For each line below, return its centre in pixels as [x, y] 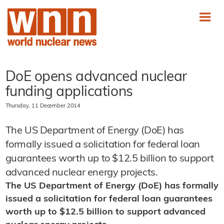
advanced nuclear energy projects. [81, 173]
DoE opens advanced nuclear [96, 77]
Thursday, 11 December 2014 [43, 106]
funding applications [69, 92]
